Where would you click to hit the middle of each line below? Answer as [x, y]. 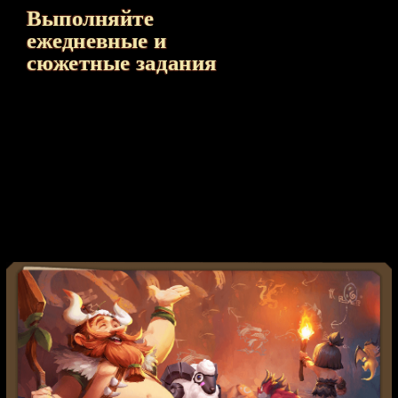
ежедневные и [96, 40]
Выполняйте [90, 18]
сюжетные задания [121, 63]
